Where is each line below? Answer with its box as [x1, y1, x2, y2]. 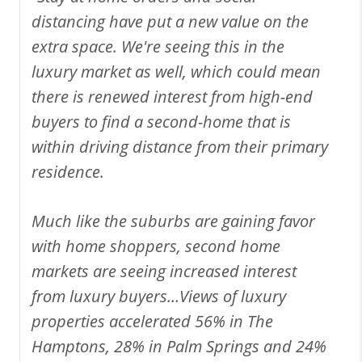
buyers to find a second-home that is [32, 110, 291, 133]
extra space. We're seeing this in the [32, 35, 284, 57]
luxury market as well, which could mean [32, 60, 321, 82]
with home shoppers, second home [32, 234, 280, 257]
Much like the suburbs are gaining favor [32, 209, 315, 232]
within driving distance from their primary [32, 135, 328, 158]
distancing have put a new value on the [32, 10, 309, 32]
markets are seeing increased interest [32, 259, 297, 282]
